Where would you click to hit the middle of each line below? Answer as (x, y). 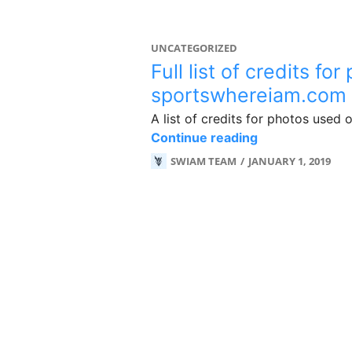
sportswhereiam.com (249, 95)
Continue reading (204, 137)
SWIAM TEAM (203, 161)
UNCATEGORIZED (194, 48)
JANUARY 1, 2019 (290, 161)
